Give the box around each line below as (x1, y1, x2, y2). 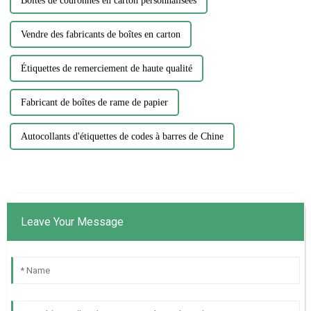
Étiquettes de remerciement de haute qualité (20, 63, 192, 74)
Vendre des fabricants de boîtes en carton (20, 29, 180, 40)
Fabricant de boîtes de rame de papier (20, 97, 168, 108)
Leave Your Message (20, 215, 124, 229)
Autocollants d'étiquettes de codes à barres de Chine (20, 131, 224, 142)
